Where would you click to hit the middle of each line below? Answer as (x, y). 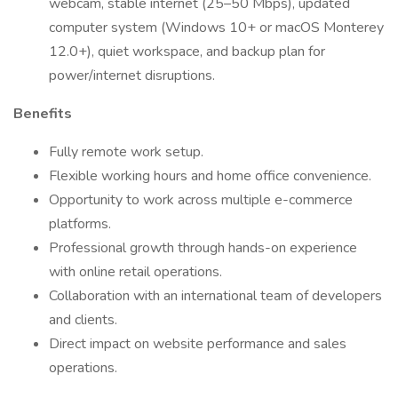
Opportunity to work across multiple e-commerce (201, 200)
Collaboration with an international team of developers (215, 296)
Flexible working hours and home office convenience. (210, 176)
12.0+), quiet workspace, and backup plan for (187, 52)
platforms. (80, 224)
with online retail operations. (135, 272)
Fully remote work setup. (126, 152)
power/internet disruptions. (132, 76)
